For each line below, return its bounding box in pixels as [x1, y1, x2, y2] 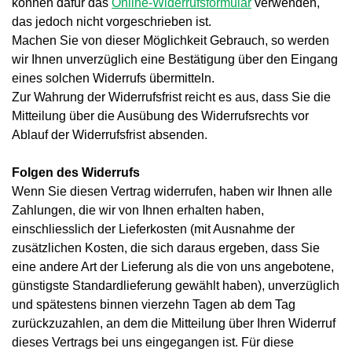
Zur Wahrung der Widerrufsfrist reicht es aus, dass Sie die [12, 90, 331, 104]
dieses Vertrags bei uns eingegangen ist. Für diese [12, 335, 294, 350]
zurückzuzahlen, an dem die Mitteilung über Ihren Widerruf [12, 317, 335, 331]
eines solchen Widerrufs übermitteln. [12, 71, 214, 86]
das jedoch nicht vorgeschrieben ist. [12, 15, 211, 29]
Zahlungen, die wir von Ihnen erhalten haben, [12, 203, 264, 218]
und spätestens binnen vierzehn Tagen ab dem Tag [12, 298, 295, 312]
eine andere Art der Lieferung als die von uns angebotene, [12, 260, 334, 274]
